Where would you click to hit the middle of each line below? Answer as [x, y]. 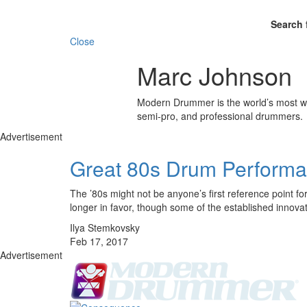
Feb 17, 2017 [99, 241]
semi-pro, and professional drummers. [220, 115]
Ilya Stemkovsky [105, 227]
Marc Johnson [214, 75]
